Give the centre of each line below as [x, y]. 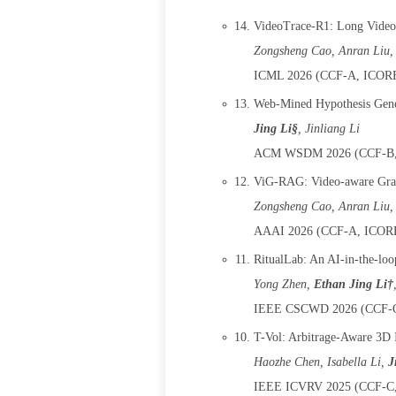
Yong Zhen [280, 284]
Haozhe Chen [287, 362]
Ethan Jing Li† [354, 284]
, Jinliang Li [329, 129]
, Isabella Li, [354, 362]
